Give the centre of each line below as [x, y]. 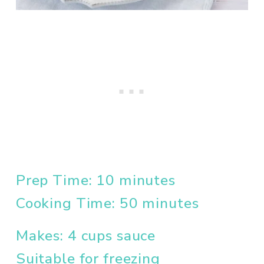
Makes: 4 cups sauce [86, 235]
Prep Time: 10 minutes [95, 180]
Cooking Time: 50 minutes [107, 203]
